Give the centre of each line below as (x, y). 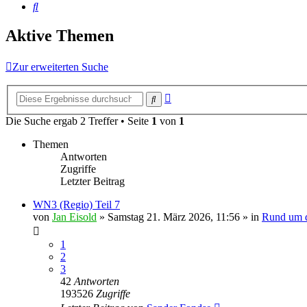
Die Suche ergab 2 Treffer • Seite (78, 121)
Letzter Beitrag (93, 181)
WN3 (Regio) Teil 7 (76, 204)
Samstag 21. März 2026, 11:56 (174, 217)
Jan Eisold (74, 217)
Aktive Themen (60, 36)
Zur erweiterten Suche (60, 67)
